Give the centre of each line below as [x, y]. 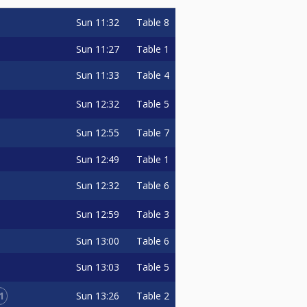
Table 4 [153, 75]
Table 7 [153, 132]
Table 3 [153, 214]
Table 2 [153, 295]
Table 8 [153, 22]
